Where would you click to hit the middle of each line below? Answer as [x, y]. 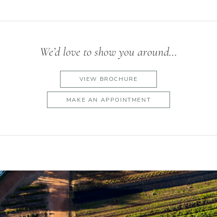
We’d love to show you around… [108, 52]
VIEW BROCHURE [108, 79]
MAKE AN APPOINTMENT [108, 100]
